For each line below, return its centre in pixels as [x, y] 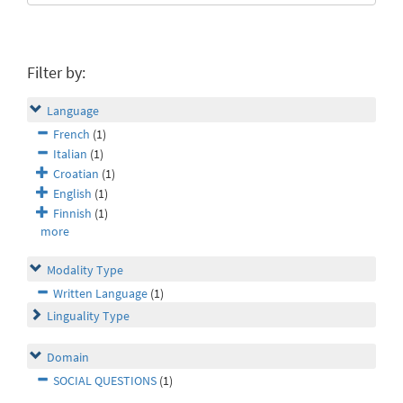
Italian [70, 154]
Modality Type [85, 270]
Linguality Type [88, 316]
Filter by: [56, 73]
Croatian [76, 174]
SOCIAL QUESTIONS [105, 381]
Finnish [72, 214]
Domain [68, 358]
